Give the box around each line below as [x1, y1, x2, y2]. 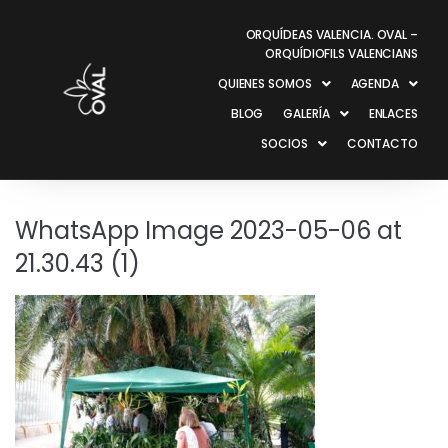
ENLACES [368, 105, 418, 122]
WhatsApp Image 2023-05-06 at [15, 214, 402, 247]
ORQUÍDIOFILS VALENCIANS [265, 45, 418, 62]
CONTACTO [346, 135, 418, 152]
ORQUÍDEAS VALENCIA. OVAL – [245, 26, 418, 43]
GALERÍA [283, 105, 330, 122]
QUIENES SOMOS [217, 75, 312, 92]
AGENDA [350, 75, 399, 92]
